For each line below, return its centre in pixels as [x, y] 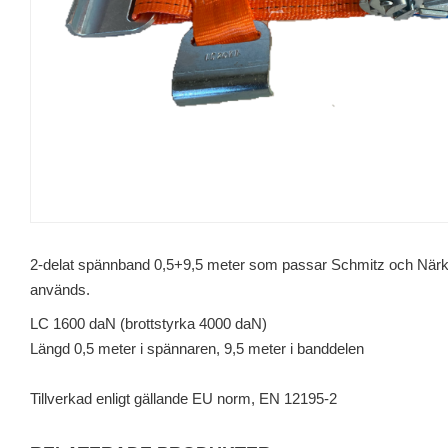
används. [60, 289]
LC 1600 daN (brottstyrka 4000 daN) [148, 323]
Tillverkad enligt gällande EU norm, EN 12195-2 [183, 398]
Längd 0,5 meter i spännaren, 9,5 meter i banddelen [197, 348]
